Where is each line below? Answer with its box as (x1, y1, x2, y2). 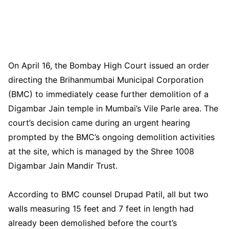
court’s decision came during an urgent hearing (8, 117, 190, 128)
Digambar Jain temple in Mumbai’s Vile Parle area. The (8, 103, 218, 113)
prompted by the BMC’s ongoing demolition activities (8, 131, 215, 142)
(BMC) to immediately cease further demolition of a (8, 88, 209, 99)
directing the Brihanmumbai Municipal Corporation (8, 74, 203, 85)
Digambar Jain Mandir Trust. (8, 160, 118, 171)
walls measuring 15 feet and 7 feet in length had (8, 203, 194, 214)
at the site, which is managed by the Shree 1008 (8, 146, 194, 156)
